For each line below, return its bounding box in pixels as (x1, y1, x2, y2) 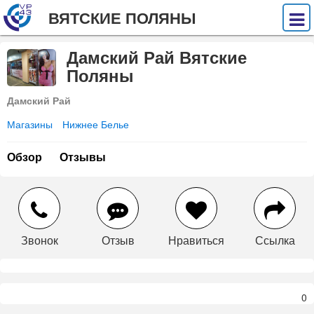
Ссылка (254, 232, 295, 248)
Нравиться (168, 232, 224, 248)
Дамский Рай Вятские (67, 48, 247, 67)
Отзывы (60, 149, 106, 165)
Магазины (7, 117, 53, 131)
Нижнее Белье (62, 117, 129, 131)
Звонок (20, 232, 58, 248)
